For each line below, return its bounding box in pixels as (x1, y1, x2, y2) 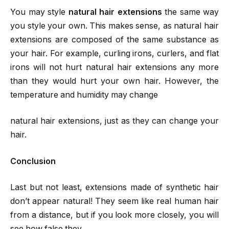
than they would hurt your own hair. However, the (10, 76, 219, 86)
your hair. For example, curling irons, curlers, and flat (10, 48, 219, 58)
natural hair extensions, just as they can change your (10, 116, 219, 126)
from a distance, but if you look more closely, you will (10, 210, 219, 220)
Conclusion (10, 156, 56, 166)
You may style (10, 7, 68, 17)
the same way (165, 7, 219, 17)
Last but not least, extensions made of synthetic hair (10, 182, 219, 193)
